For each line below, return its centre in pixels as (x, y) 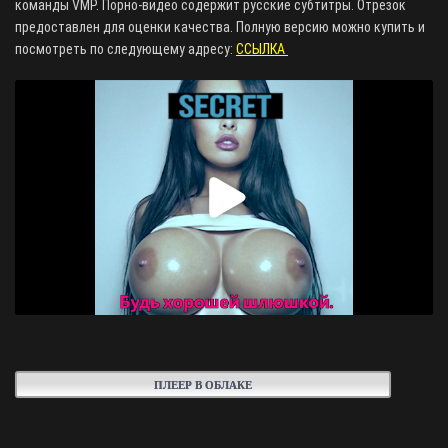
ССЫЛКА (262, 49)
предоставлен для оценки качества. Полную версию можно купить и (220, 27)
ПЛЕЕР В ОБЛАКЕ (203, 384)
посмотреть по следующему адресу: (125, 49)
